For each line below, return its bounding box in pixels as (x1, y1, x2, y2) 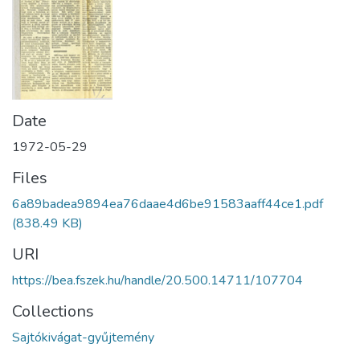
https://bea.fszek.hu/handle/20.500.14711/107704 (12, 271, 303, 289)
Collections (12, 300, 94, 322)
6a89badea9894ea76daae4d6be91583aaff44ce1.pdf (12, 194, 323, 213)
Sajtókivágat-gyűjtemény (12, 328, 154, 346)
